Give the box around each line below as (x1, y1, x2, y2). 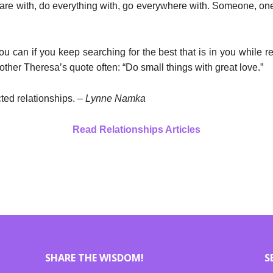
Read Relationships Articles (73, 124, 200, 135)
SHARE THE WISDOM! (45, 251, 144, 264)
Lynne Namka (85, 93, 146, 104)
